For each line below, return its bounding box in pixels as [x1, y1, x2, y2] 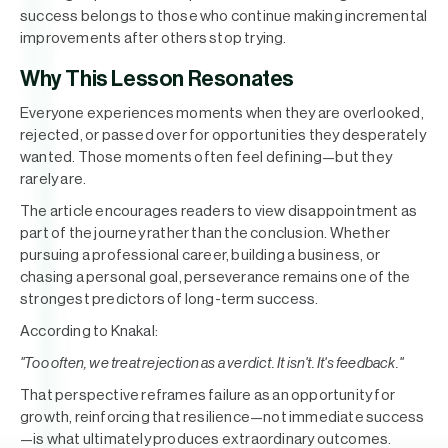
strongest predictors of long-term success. [20, 292, 319, 307]
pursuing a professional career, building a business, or [20, 248, 381, 263]
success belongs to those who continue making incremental [20, 9, 428, 24]
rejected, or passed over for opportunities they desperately [20, 128, 426, 143]
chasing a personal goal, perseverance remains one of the [20, 270, 411, 285]
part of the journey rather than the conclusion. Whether [20, 226, 391, 241]
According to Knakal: [20, 324, 158, 339]
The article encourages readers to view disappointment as [20, 204, 418, 219]
